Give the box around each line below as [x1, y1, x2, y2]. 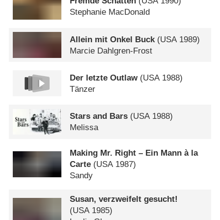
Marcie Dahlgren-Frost [70, 46, 153, 55]
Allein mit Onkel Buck [70, 34, 155, 44]
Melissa [70, 123, 99, 133]
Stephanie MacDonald [70, 7, 150, 17]
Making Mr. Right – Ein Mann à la [70, 148, 198, 158]
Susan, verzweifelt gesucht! [70, 194, 178, 204]
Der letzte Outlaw [70, 73, 138, 82]
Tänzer [70, 84, 96, 94]
